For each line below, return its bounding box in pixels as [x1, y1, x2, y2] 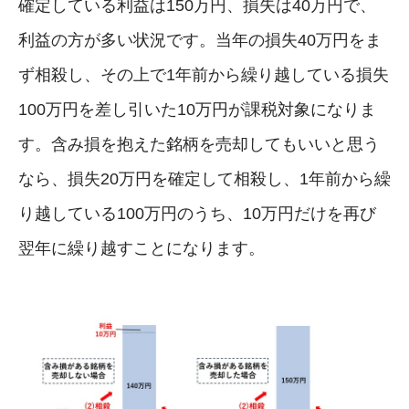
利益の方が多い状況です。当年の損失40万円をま [18, 30, 382, 49]
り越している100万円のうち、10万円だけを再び [18, 204, 376, 223]
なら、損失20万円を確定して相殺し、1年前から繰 [18, 169, 391, 188]
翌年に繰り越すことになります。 [18, 238, 265, 257]
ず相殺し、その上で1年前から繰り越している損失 [18, 65, 389, 84]
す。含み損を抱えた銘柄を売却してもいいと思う [18, 134, 380, 153]
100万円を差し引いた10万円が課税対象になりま [18, 100, 376, 119]
